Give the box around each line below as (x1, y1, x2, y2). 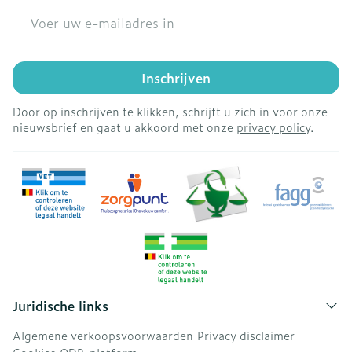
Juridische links (13, 296, 108, 315)
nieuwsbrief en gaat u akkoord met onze (13, 119, 236, 135)
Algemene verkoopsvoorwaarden (13, 327, 193, 343)
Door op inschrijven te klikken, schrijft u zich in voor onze (13, 103, 328, 119)
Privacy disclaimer (197, 327, 295, 343)
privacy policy (236, 119, 310, 135)
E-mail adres (12, 4, 90, 23)
